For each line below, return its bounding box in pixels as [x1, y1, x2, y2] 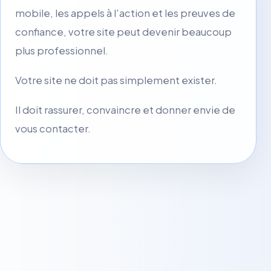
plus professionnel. [15, 44, 108, 57]
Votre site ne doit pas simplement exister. [15, 73, 217, 87]
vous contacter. [15, 122, 91, 135]
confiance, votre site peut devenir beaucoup [15, 25, 232, 38]
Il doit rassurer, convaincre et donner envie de [15, 103, 235, 116]
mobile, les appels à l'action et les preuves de [15, 6, 235, 19]
